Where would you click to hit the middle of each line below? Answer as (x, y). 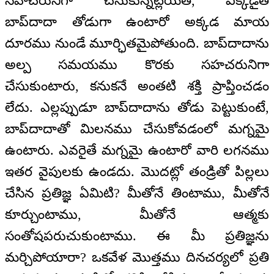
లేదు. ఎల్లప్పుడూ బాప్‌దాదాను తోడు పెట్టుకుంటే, (137, 107)
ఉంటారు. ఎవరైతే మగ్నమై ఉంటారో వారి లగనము (137, 150)
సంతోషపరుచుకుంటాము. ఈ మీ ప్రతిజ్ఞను (137, 235)
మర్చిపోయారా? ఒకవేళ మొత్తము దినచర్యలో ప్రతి (137, 257)
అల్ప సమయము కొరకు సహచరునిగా (137, 64)
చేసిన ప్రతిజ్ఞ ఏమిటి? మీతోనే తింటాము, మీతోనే (137, 193)
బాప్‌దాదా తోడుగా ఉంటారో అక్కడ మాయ (137, 21)
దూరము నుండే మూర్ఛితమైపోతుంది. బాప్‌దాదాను (137, 43)
